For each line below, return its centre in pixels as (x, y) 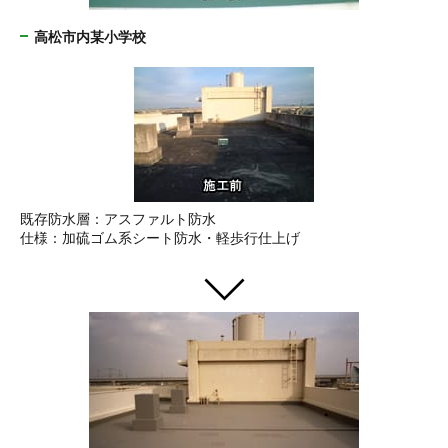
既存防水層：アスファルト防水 (118, 218)
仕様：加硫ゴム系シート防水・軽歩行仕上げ (160, 237)
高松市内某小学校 (90, 36)
